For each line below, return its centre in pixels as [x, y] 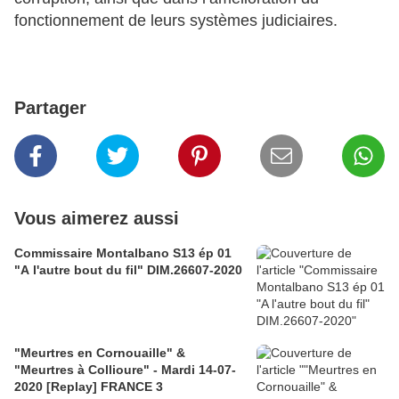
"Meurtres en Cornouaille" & [100, 353]
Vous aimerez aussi [97, 219]
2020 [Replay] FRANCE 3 [89, 387]
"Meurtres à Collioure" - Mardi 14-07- [125, 370]
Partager [50, 108]
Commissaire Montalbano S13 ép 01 [123, 253]
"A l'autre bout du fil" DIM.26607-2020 [128, 270]
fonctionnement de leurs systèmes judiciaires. [176, 21]
